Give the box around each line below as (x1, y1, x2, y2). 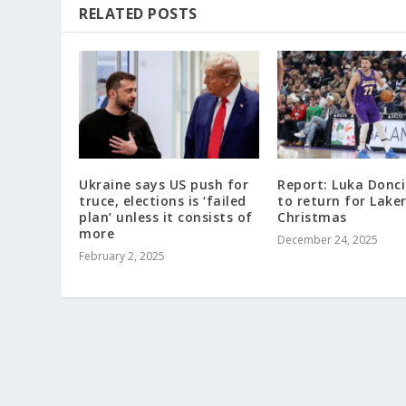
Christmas (277, 208, 347, 227)
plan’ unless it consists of (79, 208, 253, 227)
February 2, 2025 (79, 248, 166, 265)
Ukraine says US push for (79, 176, 249, 194)
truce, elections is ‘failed (79, 192, 246, 210)
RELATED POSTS (79, 4, 198, 24)
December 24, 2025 (277, 232, 378, 248)
